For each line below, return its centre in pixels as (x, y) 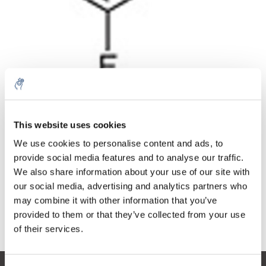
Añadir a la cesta (133, 182)
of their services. (48, 229)
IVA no (189, 135)
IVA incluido (197, 159)
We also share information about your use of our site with (132, 172)
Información (40, 221)
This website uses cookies (70, 125)
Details (238, 105)
